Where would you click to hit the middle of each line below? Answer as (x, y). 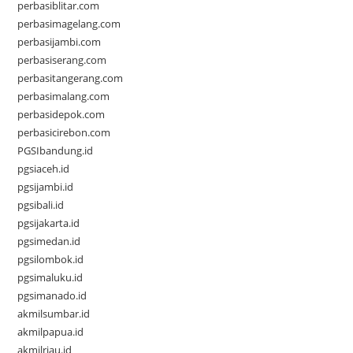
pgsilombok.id (51, 260)
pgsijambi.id (46, 187)
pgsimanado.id (52, 296)
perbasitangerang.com (71, 78)
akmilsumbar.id (54, 314)
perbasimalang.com (64, 97)
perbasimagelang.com (69, 24)
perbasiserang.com (62, 60)
